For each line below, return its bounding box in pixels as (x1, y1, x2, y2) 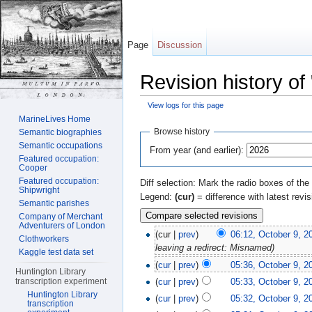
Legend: (140, 191, 175, 202)
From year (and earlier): (150, 144, 244, 155)
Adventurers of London (19, 221, 106, 231)
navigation (178, 109, 219, 120)
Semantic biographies (19, 127, 102, 137)
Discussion (157, 40, 203, 50)
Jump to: (140, 109, 178, 120)
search (225, 109, 252, 120)
